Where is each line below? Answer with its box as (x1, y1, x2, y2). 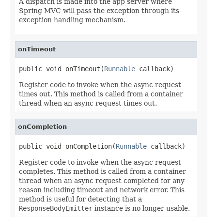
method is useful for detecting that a (19, 195, 142, 203)
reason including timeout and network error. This (19, 186, 185, 194)
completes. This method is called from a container (19, 167, 186, 175)
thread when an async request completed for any (19, 176, 185, 185)
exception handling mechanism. (19, 15, 125, 24)
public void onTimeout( (19, 64, 104, 73)
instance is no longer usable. (93, 204, 190, 212)
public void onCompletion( (19, 142, 116, 150)
